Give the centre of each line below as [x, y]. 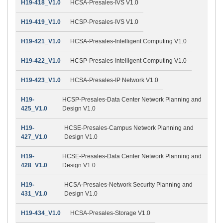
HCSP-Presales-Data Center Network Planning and [132, 99]
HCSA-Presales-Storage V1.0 [110, 213]
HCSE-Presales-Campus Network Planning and [129, 128]
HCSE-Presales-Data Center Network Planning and [132, 156]
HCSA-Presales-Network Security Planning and [128, 184]
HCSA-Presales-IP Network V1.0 [114, 80]
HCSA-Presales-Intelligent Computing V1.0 [128, 41]
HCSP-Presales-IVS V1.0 [104, 22]
